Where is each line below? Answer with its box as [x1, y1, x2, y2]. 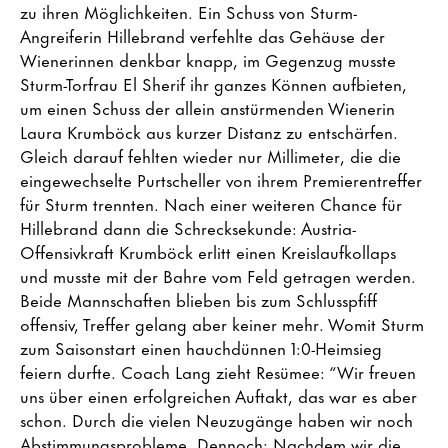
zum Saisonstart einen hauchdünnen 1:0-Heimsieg [20, 334, 382, 360]
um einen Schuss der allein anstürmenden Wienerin [20, 94, 395, 120]
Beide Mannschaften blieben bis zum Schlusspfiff [20, 286, 377, 312]
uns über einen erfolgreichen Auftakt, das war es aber [20, 382, 417, 408]
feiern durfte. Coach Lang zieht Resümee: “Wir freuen [20, 358, 416, 384]
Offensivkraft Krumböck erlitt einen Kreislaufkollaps [20, 238, 396, 264]
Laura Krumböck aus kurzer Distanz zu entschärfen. [20, 118, 398, 144]
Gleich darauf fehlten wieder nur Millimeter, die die [20, 142, 401, 168]
